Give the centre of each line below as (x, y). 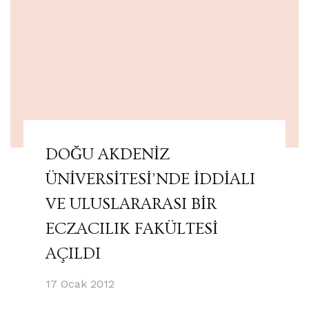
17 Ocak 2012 (80, 283)
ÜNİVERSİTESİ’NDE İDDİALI (150, 179)
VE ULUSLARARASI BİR (131, 203)
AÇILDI (73, 253)
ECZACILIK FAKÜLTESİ (131, 228)
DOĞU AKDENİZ (107, 154)
